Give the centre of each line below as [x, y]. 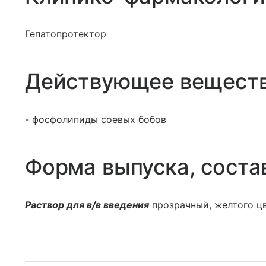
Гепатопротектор [66, 34]
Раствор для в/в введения [87, 205]
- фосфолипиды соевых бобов [96, 119]
